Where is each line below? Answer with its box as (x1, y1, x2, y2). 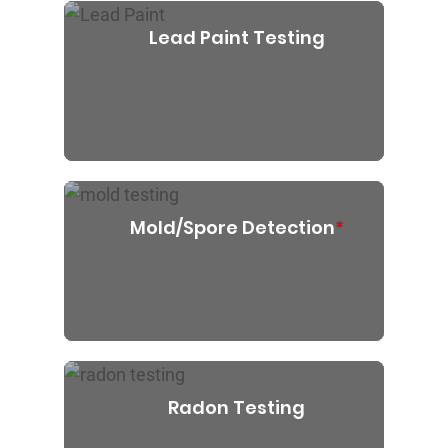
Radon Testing (168, 395, 305, 421)
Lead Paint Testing (148, 24, 325, 50)
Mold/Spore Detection (129, 215, 335, 241)
